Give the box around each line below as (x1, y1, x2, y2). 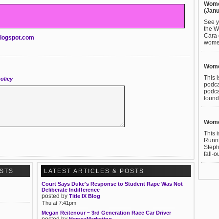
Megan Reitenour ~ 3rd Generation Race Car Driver (42, 210, 171, 216)
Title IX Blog (69, 193, 100, 199)
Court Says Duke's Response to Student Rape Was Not (42, 181, 183, 187)
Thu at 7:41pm (42, 200, 76, 206)
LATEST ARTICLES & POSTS (44, 168, 144, 175)
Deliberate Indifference (42, 187, 100, 193)
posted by (42, 193, 69, 199)
